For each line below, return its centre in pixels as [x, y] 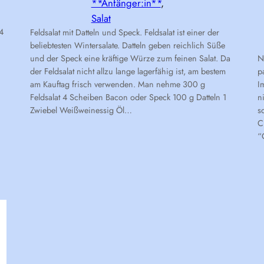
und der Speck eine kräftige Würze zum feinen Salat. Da [130, 59]
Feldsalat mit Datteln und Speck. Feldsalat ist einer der [124, 33]
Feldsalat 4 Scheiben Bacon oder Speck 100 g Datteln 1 [128, 98]
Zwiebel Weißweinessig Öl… [81, 110]
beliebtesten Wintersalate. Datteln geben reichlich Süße [127, 46]
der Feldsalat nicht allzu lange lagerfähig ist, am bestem [128, 72]
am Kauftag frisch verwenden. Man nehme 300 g [117, 85]
